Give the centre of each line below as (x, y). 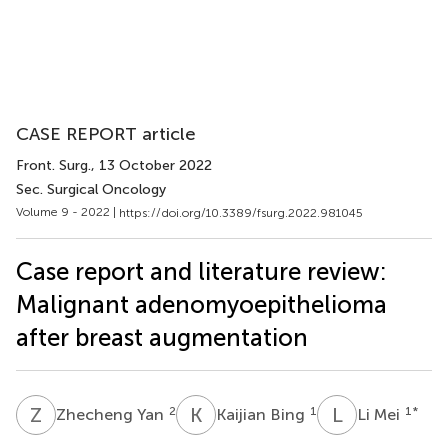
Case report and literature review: (201, 271)
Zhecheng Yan (112, 414)
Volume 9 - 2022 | (67, 212)
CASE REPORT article (106, 134)
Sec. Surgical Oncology (91, 189)
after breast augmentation (162, 337)
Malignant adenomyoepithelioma (201, 304)
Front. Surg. (53, 165)
